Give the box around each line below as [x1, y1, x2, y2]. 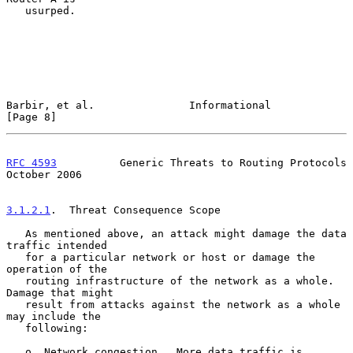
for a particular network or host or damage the [6, 251, 25, 263]
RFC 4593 [6, 156, 57, 169]
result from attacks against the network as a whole [6, 298, 25, 310]
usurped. [6, 4, 25, 17]
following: [6, 321, 25, 334]
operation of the [6, 262, 107, 275]
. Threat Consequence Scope [50, 203, 221, 216]
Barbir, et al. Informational [6, 98, 271, 111]
